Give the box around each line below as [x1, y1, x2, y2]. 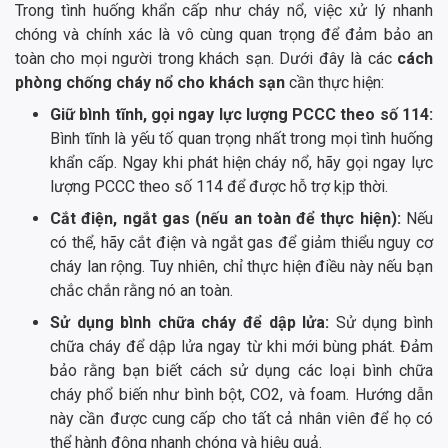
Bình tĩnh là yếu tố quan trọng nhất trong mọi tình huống [50, 128, 433, 148]
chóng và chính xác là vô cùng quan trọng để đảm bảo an [15, 24, 433, 44]
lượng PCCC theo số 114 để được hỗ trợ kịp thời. [50, 176, 388, 196]
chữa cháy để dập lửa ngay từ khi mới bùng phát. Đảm [50, 336, 433, 356]
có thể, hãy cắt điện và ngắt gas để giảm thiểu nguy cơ [50, 232, 433, 252]
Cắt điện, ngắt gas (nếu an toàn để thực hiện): [50, 208, 401, 228]
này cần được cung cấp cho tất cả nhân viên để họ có [50, 408, 433, 428]
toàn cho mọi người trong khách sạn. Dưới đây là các [15, 48, 392, 68]
